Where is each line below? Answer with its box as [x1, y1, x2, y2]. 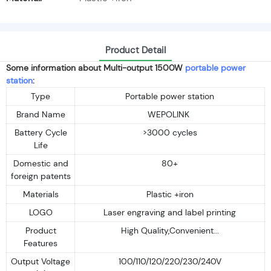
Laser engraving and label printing [103, 206, 236, 218]
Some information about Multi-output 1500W [6, 62, 185, 73]
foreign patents [10, 170, 71, 181]
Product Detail [105, 44, 166, 56]
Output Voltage [11, 255, 70, 267]
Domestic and [13, 157, 68, 169]
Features [24, 237, 57, 249]
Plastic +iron [146, 188, 194, 200]
